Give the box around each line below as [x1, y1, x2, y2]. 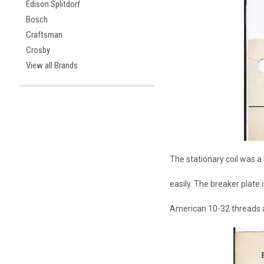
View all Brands [26, 60, 78, 71]
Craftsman [26, 29, 62, 40]
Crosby [26, 45, 50, 55]
